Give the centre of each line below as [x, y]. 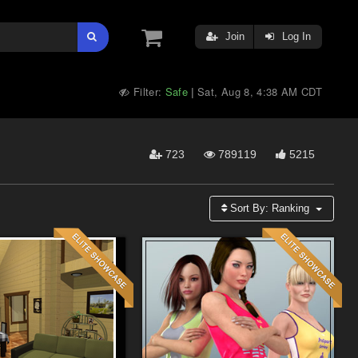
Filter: [147, 91]
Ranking [291, 208]
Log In [295, 36]
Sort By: [250, 208]
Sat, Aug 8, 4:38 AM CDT [260, 91]
